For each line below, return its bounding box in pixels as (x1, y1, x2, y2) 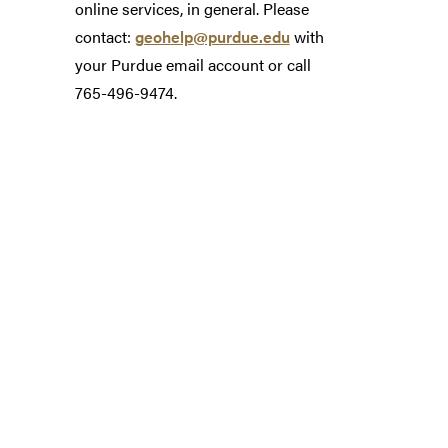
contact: (74, 25, 135, 49)
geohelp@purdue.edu (134, 25, 290, 49)
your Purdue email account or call (74, 53, 311, 77)
